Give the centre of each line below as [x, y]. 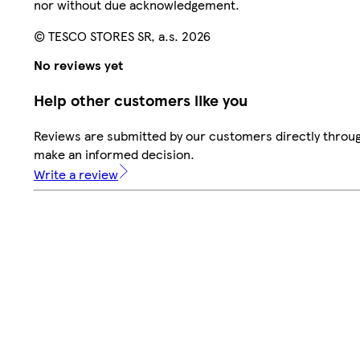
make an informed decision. [114, 153]
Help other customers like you [141, 100]
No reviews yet [78, 65]
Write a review [76, 174]
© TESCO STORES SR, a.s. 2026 [122, 35]
